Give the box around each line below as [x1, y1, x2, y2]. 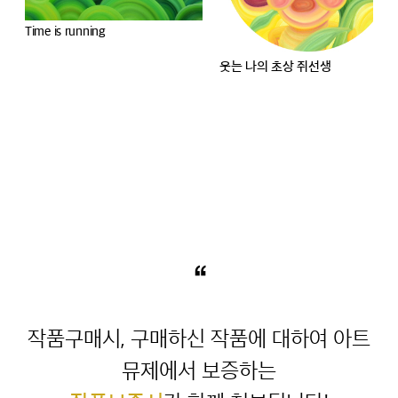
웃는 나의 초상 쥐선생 [219, 60, 331, 73]
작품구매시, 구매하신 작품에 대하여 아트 [28, 328, 370, 349]
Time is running [25, 24, 105, 37]
